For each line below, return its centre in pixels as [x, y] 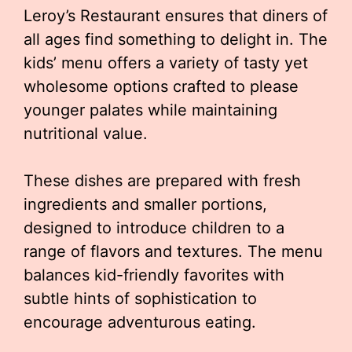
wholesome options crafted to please [161, 86]
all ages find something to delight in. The [176, 39]
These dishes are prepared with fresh [162, 181]
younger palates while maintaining [150, 110]
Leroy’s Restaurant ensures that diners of [176, 16]
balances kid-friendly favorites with [154, 275]
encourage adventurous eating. [140, 322]
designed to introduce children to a [154, 228]
